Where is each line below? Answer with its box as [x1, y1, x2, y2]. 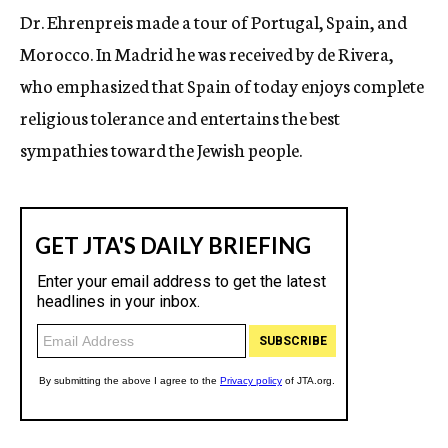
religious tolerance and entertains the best [20, 104, 340, 130]
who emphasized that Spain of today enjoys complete [20, 72, 424, 98]
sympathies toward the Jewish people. [20, 136, 302, 162]
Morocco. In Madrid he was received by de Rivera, [20, 40, 393, 66]
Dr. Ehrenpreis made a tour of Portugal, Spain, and [20, 8, 407, 34]
